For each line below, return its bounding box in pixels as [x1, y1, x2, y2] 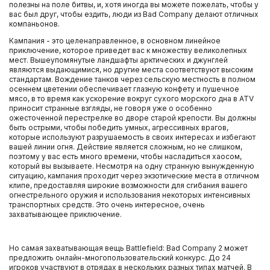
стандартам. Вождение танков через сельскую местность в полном [9, 75, 256, 84]
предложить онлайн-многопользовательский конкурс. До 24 [9, 253, 231, 262]
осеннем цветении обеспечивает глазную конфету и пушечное [9, 84, 239, 93]
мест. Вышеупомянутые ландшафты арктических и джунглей [9, 55, 228, 64]
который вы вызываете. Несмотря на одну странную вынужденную [9, 162, 254, 171]
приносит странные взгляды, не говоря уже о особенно [9, 104, 212, 113]
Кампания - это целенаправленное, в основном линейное [9, 36, 221, 45]
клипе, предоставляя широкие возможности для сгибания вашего [9, 181, 248, 190]
